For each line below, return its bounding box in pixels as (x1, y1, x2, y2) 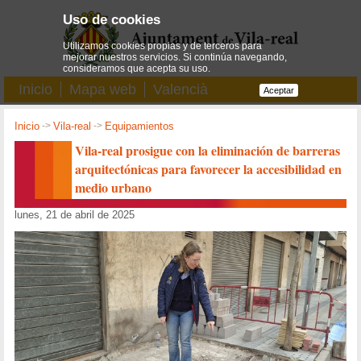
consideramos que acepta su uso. (63, 62, 211, 74)
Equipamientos (105, 120, 175, 133)
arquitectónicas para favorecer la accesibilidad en (75, 159, 342, 178)
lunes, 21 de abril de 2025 (15, 208, 135, 221)
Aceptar (263, 85, 294, 95)
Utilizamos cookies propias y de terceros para (63, 39, 263, 52)
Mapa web (69, 81, 136, 98)
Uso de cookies (63, 11, 161, 28)
